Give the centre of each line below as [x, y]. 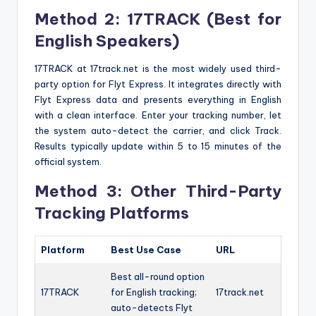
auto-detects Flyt [152, 307]
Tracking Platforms [112, 213]
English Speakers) [107, 41]
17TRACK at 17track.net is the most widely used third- [158, 68]
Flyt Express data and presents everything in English [158, 99]
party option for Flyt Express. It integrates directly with [158, 84]
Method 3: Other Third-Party [158, 191]
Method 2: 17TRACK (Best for [158, 19]
